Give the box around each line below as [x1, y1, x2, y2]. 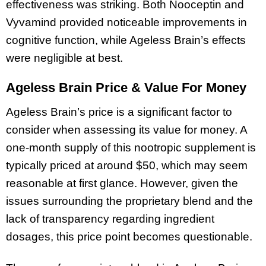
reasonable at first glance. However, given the [6, 177, 238, 190]
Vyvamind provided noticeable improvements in [6, 15, 247, 28]
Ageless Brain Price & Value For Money [6, 80, 246, 96]
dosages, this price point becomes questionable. [6, 230, 252, 243]
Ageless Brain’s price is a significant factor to [6, 106, 232, 119]
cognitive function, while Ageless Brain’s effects [6, 33, 246, 46]
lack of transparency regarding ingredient [6, 213, 214, 226]
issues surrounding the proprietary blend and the [6, 195, 253, 208]
